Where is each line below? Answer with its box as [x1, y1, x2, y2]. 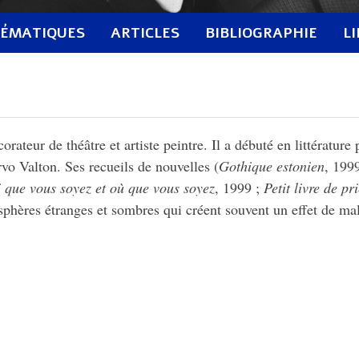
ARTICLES [111, 23, 180, 43]
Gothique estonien [219, 156, 325, 176]
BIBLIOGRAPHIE [205, 23, 318, 43]
